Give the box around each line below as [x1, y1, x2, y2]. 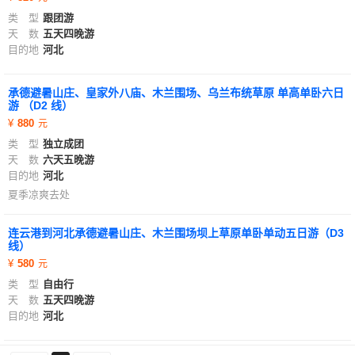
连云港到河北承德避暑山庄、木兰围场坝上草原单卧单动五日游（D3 [8, 227, 344, 239]
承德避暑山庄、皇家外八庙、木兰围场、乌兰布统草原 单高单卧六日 [8, 86, 344, 99]
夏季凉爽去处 [8, 189, 70, 200]
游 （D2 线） [8, 99, 73, 112]
